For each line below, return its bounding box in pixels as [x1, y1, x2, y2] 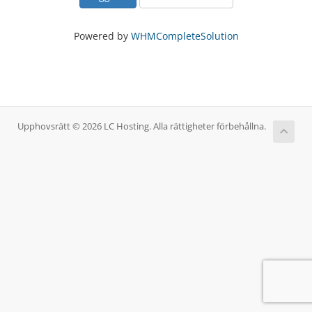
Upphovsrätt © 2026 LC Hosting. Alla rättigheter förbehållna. [17, 120, 266, 132]
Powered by [73, 29, 131, 42]
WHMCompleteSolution [130, 29, 239, 42]
